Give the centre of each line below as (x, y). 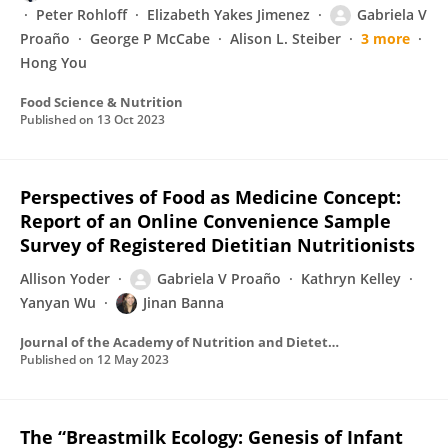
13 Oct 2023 (131, 119)
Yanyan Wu (58, 302)
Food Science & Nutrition (101, 102)
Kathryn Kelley (351, 278)
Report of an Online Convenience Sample (205, 221)
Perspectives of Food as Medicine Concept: (210, 197)
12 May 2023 (133, 359)
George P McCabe (150, 38)
